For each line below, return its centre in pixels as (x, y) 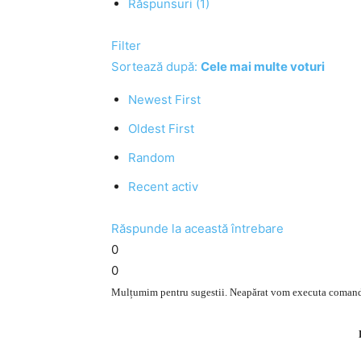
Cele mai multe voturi (263, 66)
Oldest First (161, 129)
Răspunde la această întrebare (197, 228)
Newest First (164, 100)
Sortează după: (156, 66)
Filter (126, 46)
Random (151, 158)
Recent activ (163, 187)
